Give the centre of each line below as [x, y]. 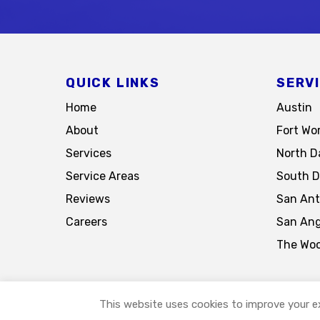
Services [89, 154]
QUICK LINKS [113, 83]
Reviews [88, 199]
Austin [294, 108]
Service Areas [102, 176]
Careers [86, 222]
